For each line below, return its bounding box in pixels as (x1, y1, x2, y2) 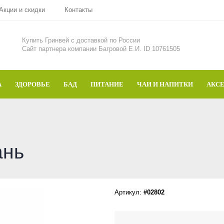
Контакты (64, 6, 92, 14)
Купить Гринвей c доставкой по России (21, 36, 140, 44)
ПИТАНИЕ (90, 80, 123, 88)
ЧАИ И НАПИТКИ (137, 80, 193, 88)
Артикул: (114, 188, 143, 196)
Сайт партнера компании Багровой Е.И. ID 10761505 (21, 44, 180, 52)
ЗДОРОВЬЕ (15, 80, 50, 88)
